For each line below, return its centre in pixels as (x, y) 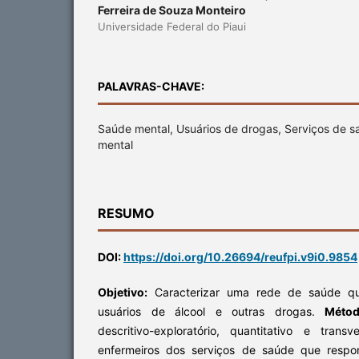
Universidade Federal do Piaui (172, 26)
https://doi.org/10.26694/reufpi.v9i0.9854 (240, 256)
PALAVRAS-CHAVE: (151, 86)
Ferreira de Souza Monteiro (172, 10)
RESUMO (126, 213)
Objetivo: (123, 292)
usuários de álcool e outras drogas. (211, 311)
